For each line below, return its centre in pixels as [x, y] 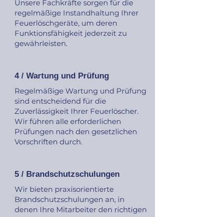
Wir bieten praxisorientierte [64, 189]
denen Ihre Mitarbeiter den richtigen [81, 209]
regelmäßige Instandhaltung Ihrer [77, 13]
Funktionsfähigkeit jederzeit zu [71, 33]
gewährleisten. [41, 43]
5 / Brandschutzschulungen [67, 174]
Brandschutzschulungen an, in [70, 199]
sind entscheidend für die [60, 101]
